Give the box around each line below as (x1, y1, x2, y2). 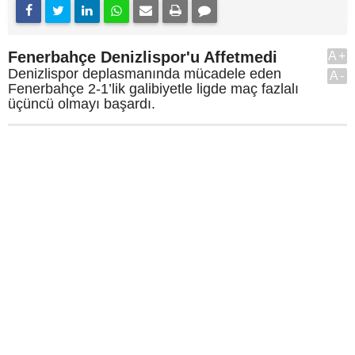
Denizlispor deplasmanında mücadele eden (8, 66, 281, 82)
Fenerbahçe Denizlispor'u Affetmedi (8, 48, 277, 66)
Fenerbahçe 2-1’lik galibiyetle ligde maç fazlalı (8, 81, 299, 97)
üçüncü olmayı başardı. (8, 96, 155, 112)
